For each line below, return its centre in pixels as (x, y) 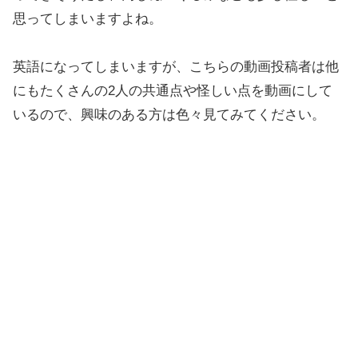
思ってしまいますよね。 (88, 18)
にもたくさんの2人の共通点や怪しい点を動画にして (173, 91)
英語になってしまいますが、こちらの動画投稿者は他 (176, 67)
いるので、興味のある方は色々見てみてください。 (169, 115)
